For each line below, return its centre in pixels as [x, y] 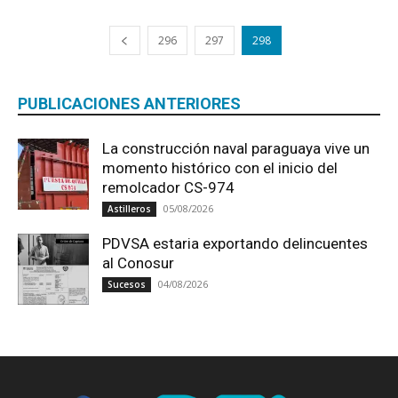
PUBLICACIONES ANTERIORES [129, 103]
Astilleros [129, 208]
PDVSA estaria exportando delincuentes [235, 243]
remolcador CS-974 [168, 187]
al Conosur [138, 263]
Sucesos [127, 284]
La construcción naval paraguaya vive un [236, 148]
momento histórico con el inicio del [220, 167]
